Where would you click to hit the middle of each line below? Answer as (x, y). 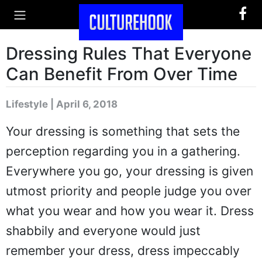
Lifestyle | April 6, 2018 (62, 104)
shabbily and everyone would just (103, 231)
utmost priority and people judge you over (129, 191)
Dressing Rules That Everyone (129, 54)
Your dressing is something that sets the (123, 131)
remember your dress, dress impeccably (123, 251)
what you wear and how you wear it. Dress (130, 211)
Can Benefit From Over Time (122, 74)
